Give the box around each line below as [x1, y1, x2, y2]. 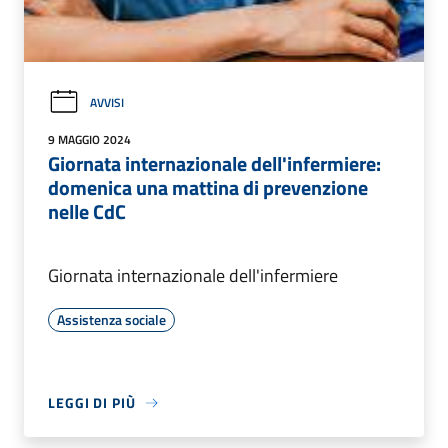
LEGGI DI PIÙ [48, 392, 136, 414]
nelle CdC [48, 196, 126, 228]
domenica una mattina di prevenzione [48, 172, 368, 204]
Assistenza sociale [57, 309, 166, 331]
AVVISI [90, 93, 124, 112]
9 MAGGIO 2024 [48, 130, 131, 150]
